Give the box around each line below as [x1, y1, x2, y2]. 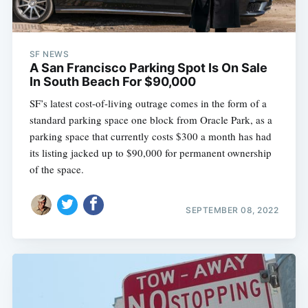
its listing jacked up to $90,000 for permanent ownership [29, 146, 272, 160]
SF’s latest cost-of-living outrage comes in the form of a [29, 96, 267, 111]
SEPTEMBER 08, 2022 [186, 204, 279, 215]
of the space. [29, 162, 84, 177]
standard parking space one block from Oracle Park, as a [29, 113, 272, 127]
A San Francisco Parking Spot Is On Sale [29, 60, 267, 76]
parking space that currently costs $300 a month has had [29, 129, 272, 144]
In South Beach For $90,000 [29, 74, 196, 89]
